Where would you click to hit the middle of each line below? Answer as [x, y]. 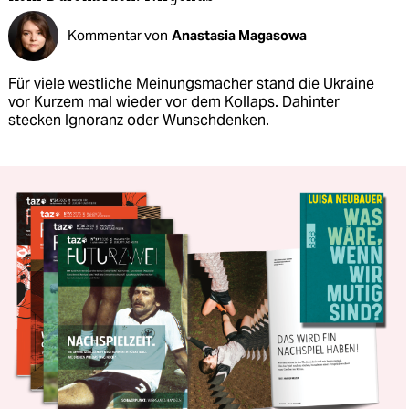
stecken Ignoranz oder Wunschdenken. [139, 120]
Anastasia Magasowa [239, 36]
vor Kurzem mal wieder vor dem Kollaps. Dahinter [174, 101]
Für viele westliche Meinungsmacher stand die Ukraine [191, 83]
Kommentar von [118, 36]
